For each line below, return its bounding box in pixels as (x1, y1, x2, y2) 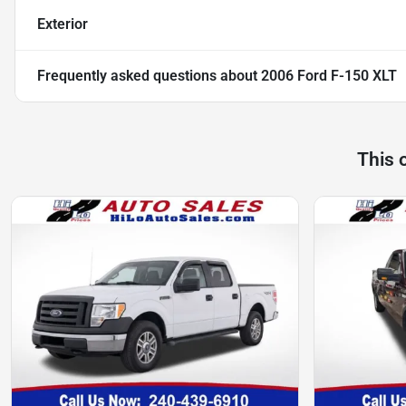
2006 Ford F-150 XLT (261, 67, 397, 85)
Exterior (37, 15, 88, 34)
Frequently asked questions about (37, 67, 261, 85)
